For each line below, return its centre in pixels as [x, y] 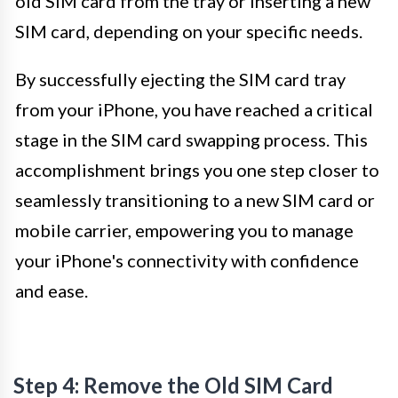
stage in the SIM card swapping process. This [191, 139]
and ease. [52, 290]
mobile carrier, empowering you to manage [184, 230]
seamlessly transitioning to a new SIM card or [195, 199]
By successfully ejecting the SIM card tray [180, 79]
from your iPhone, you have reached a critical [194, 109]
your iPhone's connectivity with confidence [187, 260]
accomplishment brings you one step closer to [197, 169]
